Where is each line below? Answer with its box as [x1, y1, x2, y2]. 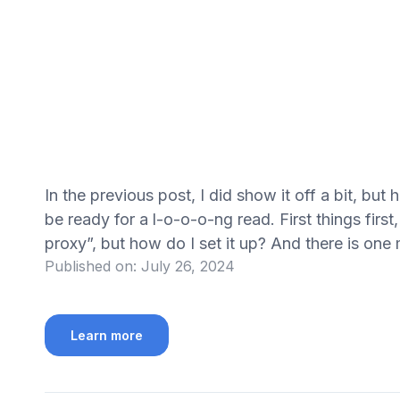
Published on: [44, 257, 137, 275]
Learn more [70, 328, 143, 344]
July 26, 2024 [140, 257, 235, 275]
